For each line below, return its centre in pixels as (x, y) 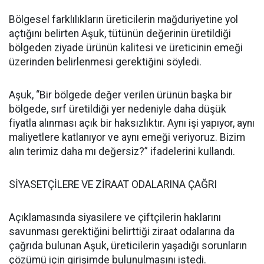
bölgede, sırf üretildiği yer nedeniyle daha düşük (118, 109)
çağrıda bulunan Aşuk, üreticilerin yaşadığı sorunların (128, 245)
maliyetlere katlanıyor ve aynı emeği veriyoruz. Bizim (127, 137)
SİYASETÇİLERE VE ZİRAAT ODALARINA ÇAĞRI (113, 184)
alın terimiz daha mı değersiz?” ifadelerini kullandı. (122, 151)
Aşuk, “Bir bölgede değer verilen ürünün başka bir (121, 95)
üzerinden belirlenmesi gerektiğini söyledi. (105, 62)
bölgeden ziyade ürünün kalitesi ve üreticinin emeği (126, 47)
